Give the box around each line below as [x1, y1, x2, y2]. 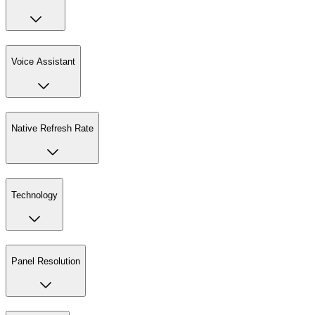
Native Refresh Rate [11, 122, 94, 134]
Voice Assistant [11, 56, 75, 67]
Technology [11, 189, 58, 200]
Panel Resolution [11, 256, 80, 267]
